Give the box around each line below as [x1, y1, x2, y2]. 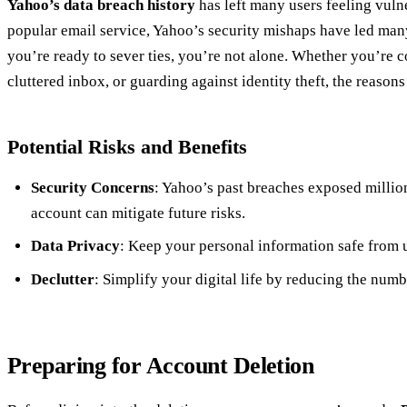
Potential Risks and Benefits [7, 134, 247, 158]
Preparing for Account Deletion [7, 352, 314, 379]
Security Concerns [30, 178, 154, 196]
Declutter [30, 270, 94, 288]
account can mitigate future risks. [30, 203, 245, 222]
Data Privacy [30, 237, 120, 255]
